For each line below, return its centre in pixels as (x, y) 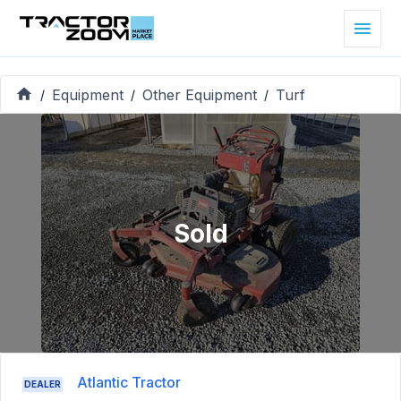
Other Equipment (200, 94)
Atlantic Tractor (129, 383)
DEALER (43, 384)
